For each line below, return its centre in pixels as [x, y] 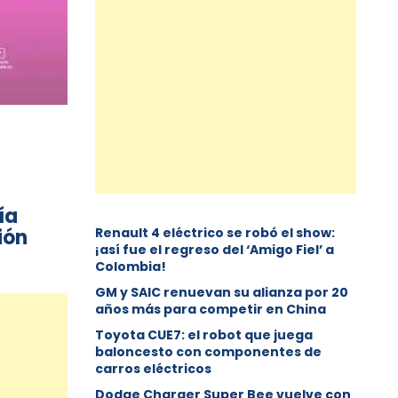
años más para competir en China [211, 310]
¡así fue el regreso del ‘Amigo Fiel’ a [215, 250]
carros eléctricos [154, 369]
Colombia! [131, 267]
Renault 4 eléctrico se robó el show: [215, 233]
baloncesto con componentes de [209, 352]
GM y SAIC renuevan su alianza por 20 [222, 293]
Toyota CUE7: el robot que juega [204, 335]
